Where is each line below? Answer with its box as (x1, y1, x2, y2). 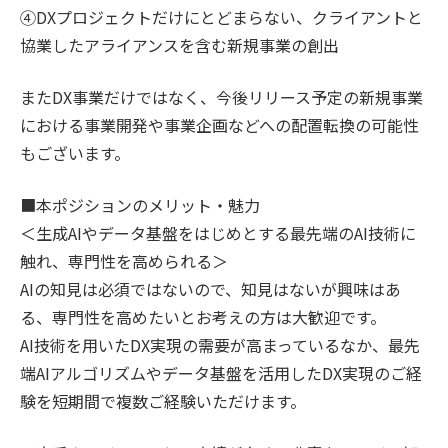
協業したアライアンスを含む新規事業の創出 (20, 33, 339, 57)
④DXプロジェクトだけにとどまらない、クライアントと (20, 5, 423, 29)
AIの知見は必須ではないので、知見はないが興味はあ (20, 277, 401, 301)
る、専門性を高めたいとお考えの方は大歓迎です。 (20, 305, 386, 329)
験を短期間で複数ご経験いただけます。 (20, 389, 306, 413)
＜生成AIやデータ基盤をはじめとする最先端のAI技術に (20, 221, 416, 245)
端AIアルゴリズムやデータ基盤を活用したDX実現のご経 (20, 361, 422, 385)
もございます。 (20, 141, 130, 165)
